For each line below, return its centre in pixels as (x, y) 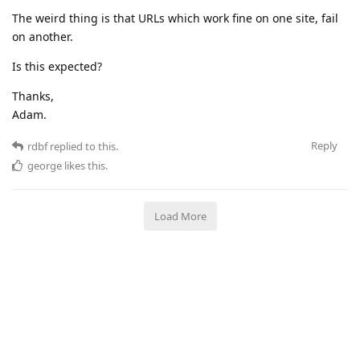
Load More (180, 216)
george (45, 165)
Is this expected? (57, 66)
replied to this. (83, 146)
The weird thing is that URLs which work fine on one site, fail (175, 18)
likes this (84, 165)
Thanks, (33, 96)
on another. (43, 36)
